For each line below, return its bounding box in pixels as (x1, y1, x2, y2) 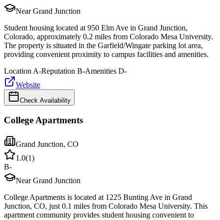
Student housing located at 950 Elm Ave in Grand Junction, (4, 24, 188, 32)
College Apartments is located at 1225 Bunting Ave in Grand (4, 192, 192, 201)
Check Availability (20, 97, 71, 105)
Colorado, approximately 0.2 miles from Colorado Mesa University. (4, 32, 213, 41)
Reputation (41, 67, 75, 76)
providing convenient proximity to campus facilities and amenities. (4, 50, 209, 59)
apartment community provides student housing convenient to (4, 210, 194, 219)
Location (4, 67, 31, 76)
